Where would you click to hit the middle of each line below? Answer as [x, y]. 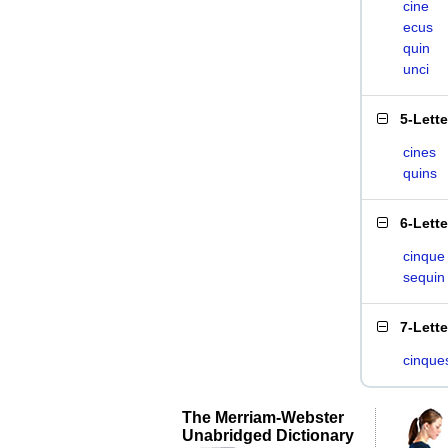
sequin [424, 277]
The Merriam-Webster [263, 417]
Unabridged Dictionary [268, 435]
